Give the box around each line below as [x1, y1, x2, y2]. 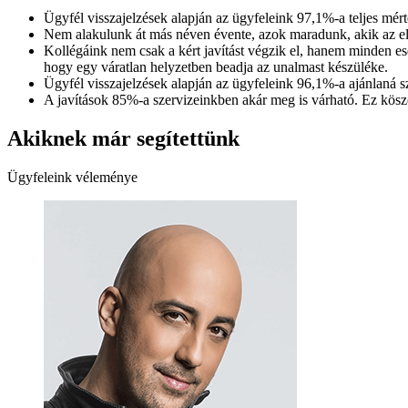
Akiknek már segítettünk [7, 126, 240, 150]
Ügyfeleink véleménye [7, 168, 138, 185]
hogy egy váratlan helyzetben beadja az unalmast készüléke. [44, 58, 388, 75]
